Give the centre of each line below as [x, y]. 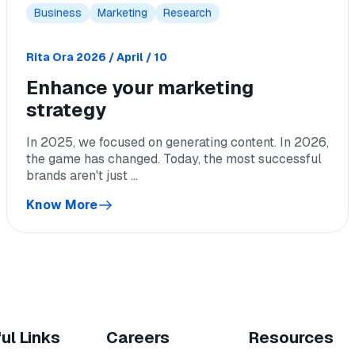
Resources [291, 338]
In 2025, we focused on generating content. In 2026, [177, 142]
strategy [66, 110]
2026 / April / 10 [122, 57]
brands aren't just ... [82, 176]
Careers [138, 338]
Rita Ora [50, 57]
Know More [62, 205]
